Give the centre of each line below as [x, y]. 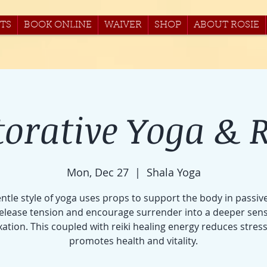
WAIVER [123, 25]
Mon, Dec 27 [97, 172]
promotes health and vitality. [133, 240]
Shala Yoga [173, 172]
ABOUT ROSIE [226, 25]
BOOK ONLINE [58, 25]
